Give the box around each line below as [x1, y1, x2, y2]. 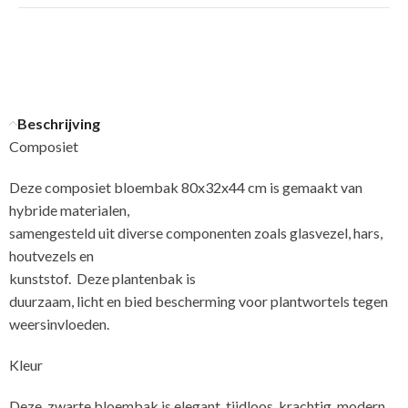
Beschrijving [17, 114, 100, 132]
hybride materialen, [9, 200, 129, 219]
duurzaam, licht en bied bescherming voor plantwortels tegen [9, 291, 388, 310]
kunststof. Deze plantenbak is [9, 269, 196, 287]
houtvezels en [9, 246, 94, 264]
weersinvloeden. [9, 314, 109, 332]
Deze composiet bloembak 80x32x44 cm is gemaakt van [9, 178, 362, 196]
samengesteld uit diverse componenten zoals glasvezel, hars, [9, 223, 382, 241]
